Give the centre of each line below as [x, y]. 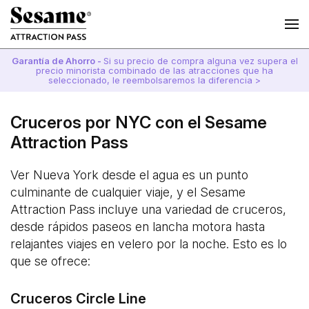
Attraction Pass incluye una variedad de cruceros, [148, 209]
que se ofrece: [50, 261]
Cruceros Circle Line [78, 299]
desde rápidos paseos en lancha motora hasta [138, 227]
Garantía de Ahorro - [57, 61]
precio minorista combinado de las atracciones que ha [154, 70]
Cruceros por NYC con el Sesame [139, 122]
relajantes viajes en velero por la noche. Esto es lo [149, 244]
